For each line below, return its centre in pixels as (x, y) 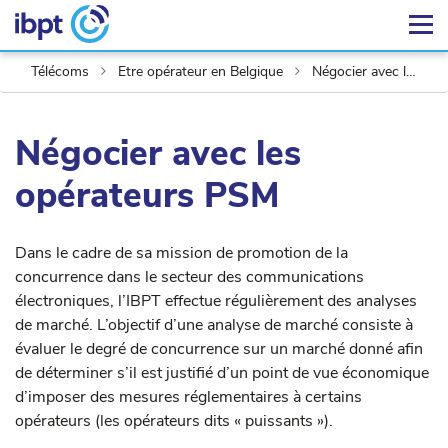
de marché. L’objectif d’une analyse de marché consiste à (214, 325)
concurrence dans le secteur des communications (189, 277)
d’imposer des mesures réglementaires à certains (188, 397)
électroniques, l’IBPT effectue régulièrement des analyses (216, 301)
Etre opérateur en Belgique (200, 71)
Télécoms (62, 71)
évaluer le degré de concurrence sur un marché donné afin (219, 349)
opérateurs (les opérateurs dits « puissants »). (174, 421)
